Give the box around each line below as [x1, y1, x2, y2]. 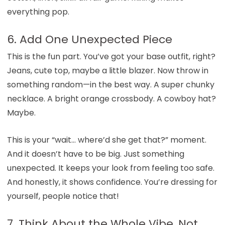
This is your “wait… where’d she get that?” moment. [7, 134, 206, 146]
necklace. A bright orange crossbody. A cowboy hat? [7, 92, 216, 104]
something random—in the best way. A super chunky [7, 78, 214, 90]
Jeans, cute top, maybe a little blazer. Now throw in [7, 64, 208, 76]
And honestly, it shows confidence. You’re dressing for [7, 176, 217, 188]
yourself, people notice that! [7, 190, 119, 202]
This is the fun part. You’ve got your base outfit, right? [7, 50, 215, 62]
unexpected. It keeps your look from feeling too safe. [7, 162, 214, 174]
